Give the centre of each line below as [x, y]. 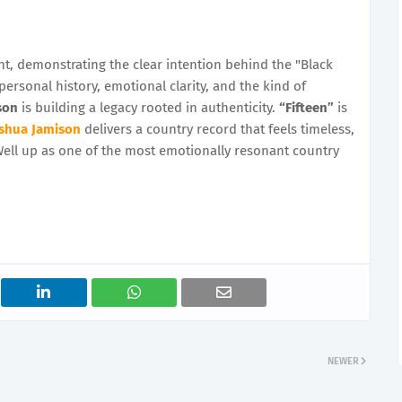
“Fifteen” [306, 108]
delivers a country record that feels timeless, [218, 129]
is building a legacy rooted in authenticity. [149, 108]
